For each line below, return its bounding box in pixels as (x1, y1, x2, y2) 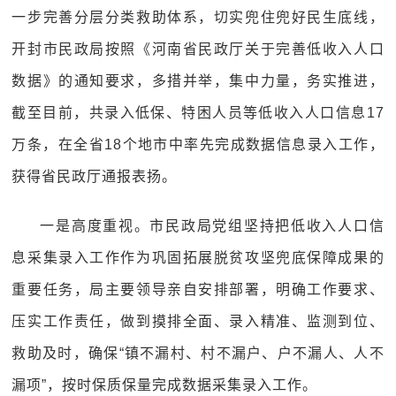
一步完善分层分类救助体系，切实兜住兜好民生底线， (11, 10, 385, 25)
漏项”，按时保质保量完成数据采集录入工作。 (11, 377, 318, 392)
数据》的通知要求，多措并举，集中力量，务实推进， (11, 73, 385, 88)
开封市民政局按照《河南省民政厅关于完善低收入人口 (11, 42, 385, 57)
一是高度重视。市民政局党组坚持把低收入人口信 (40, 218, 385, 233)
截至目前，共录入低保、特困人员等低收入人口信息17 (11, 105, 385, 120)
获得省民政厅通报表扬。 (11, 169, 178, 184)
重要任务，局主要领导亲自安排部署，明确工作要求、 (11, 282, 385, 297)
